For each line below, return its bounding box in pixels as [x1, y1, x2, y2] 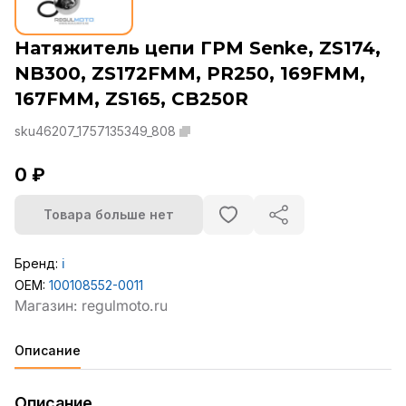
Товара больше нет [43, 207, 174, 223]
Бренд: [14, 256, 62, 272]
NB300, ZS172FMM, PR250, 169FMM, [14, 63, 365, 85]
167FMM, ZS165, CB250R [14, 88, 248, 111]
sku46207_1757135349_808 [14, 123, 176, 140]
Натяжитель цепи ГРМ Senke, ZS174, [14, 37, 381, 60]
